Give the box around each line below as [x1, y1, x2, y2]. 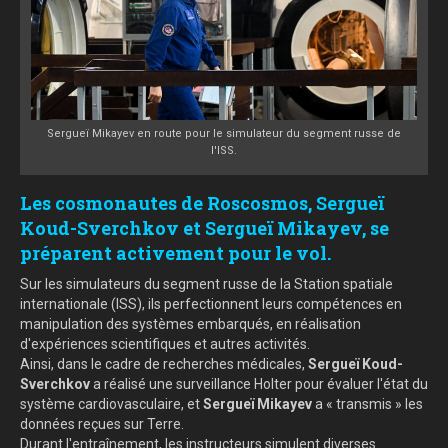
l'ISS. [211, 144, 237, 158]
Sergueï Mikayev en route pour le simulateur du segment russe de [47, 127, 401, 141]
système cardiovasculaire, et [20, 396, 203, 413]
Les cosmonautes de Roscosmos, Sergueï [20, 191, 384, 216]
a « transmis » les [312, 396, 423, 413]
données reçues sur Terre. [20, 416, 184, 433]
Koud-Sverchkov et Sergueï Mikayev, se [20, 216, 389, 241]
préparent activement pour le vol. [20, 241, 331, 266]
